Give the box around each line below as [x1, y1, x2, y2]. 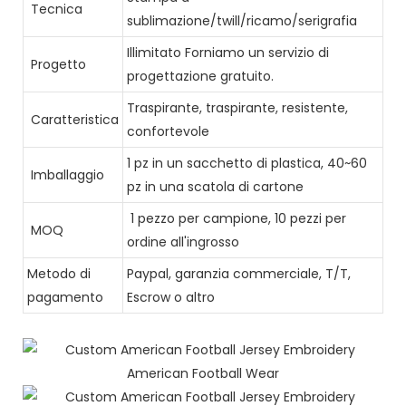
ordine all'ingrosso [127, 232, 250, 251]
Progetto [27, 54, 86, 73]
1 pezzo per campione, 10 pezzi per [127, 208, 346, 227]
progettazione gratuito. [127, 66, 274, 85]
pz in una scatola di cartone [127, 177, 304, 196]
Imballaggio [27, 165, 104, 184]
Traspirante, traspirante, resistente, [127, 98, 348, 117]
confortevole [127, 121, 209, 140]
